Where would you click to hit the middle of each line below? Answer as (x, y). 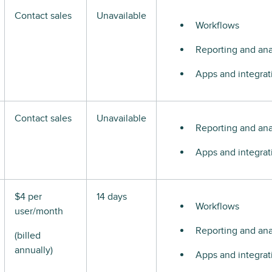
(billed (28, 236)
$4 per (28, 197)
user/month (39, 211)
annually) (34, 250)
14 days (112, 197)
